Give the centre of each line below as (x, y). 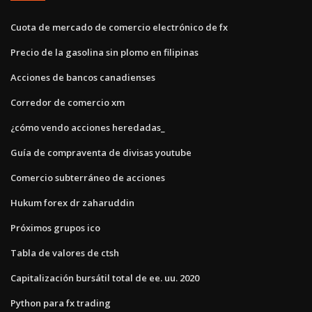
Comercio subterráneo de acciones (88, 177)
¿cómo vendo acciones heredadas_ (88, 127)
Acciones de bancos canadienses (83, 77)
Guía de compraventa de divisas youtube (101, 152)
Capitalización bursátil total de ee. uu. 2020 (105, 278)
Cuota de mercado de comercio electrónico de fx (119, 27)
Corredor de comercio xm (68, 102)
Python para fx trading (61, 303)
